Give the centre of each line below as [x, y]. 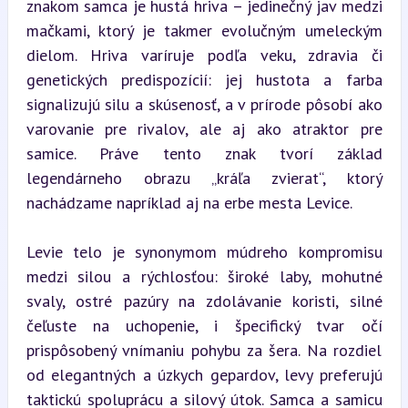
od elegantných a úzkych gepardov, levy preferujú [204, 375]
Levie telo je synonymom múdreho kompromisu [204, 252]
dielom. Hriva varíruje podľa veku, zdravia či [204, 55]
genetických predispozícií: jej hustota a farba [204, 80]
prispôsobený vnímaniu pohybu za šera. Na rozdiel [204, 350]
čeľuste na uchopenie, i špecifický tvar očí [204, 326]
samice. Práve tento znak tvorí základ [204, 153]
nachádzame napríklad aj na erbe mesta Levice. [189, 203]
